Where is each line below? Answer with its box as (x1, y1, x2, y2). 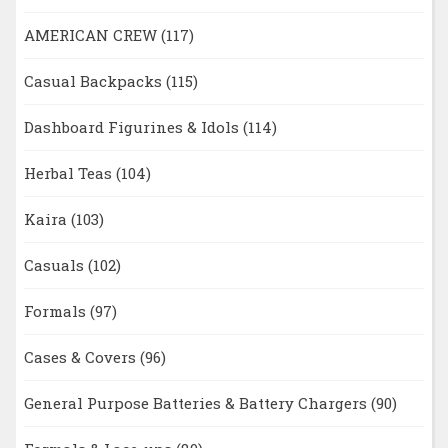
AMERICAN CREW (23, 25, 161, 46)
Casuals (23, 255, 88, 276)
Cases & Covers (23, 347, 140, 368)
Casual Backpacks (23, 71, 166, 92)
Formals (23, 301, 90, 322)
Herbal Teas (23, 163, 116, 184)
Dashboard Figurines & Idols (23, 117, 243, 138)
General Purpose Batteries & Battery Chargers (23, 393, 371, 414)
